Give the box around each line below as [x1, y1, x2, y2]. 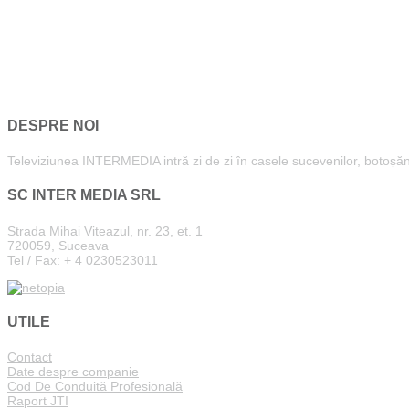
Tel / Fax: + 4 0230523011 [7, 252, 158, 267]
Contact [7, 350, 52, 365]
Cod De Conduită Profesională [7, 379, 183, 394]
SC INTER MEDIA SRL [7, 187, 161, 204]
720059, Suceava [7, 237, 109, 253]
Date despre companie [7, 364, 139, 380]
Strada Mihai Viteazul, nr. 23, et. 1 [7, 223, 203, 238]
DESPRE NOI [7, 117, 99, 133]
